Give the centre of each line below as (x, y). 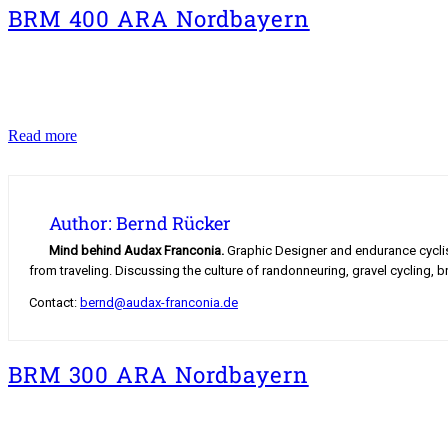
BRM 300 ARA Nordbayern (158, 375)
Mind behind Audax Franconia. (136, 250)
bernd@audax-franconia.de (159, 302)
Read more (42, 135)
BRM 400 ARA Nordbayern (159, 19)
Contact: (54, 302)
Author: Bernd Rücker (140, 222)
